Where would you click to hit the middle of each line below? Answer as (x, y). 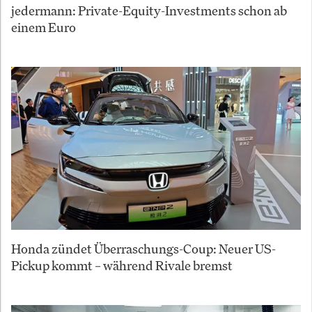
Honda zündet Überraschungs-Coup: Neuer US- (143, 249)
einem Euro (44, 28)
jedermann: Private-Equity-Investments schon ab (149, 11)
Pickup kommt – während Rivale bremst (122, 266)
